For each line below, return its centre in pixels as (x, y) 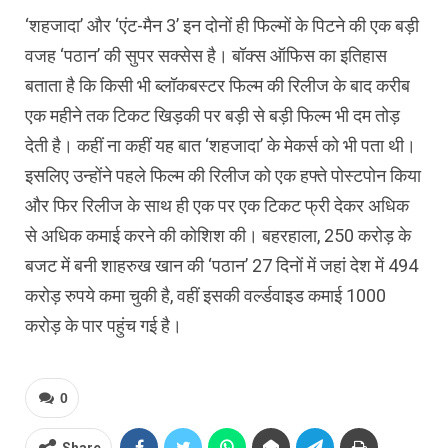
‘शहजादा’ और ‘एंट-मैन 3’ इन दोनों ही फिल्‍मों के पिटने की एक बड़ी (222, 26)
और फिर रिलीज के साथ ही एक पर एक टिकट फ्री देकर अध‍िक (217, 206)
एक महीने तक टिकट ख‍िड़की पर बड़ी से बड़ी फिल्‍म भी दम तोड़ (212, 116)
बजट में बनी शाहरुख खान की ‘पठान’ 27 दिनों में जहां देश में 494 (221, 266)
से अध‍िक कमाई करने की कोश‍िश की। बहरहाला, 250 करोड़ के (218, 236)
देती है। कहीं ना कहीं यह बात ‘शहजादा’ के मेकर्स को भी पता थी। (220, 146)
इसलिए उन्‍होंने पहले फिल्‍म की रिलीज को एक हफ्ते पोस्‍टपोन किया (223, 176)
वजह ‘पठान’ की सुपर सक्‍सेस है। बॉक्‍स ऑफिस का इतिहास (206, 56)
